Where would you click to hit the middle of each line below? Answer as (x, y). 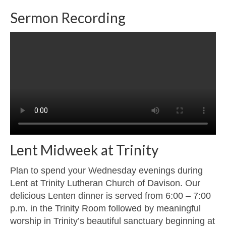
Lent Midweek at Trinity (84, 150)
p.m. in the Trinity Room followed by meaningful (105, 208)
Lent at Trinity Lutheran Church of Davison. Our (105, 183)
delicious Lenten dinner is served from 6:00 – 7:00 (110, 195)
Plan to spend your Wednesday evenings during (106, 170)
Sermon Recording (68, 18)
